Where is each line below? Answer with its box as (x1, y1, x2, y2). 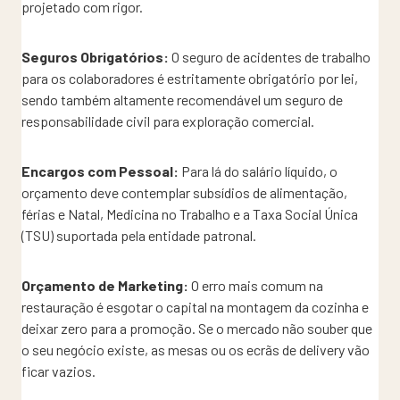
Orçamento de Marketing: (21, 276, 188, 294)
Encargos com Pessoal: (21, 162, 179, 179)
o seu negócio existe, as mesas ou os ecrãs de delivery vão (21, 340, 370, 358)
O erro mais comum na (188, 276, 323, 294)
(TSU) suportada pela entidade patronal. (21, 226, 256, 244)
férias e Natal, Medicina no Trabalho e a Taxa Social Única (21, 204, 358, 222)
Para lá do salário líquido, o (179, 162, 337, 179)
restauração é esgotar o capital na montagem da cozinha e (21, 297, 369, 315)
